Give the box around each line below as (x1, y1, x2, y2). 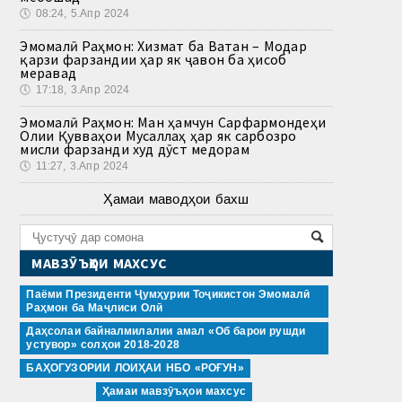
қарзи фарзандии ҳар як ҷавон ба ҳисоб (20, 49, 287, 68)
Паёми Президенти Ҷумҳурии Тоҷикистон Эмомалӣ (26, 287, 310, 301)
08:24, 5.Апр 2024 (35, 6, 130, 20)
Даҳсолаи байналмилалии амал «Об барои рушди (26, 324, 306, 337)
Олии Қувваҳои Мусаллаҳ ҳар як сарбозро (20, 126, 297, 144)
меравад (20, 63, 77, 82)
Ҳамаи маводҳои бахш (103, 190, 249, 206)
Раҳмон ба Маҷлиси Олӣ (26, 301, 163, 314)
